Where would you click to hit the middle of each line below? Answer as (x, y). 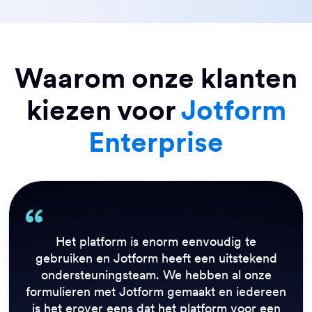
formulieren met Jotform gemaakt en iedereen (156, 292)
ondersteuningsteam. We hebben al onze (156, 275)
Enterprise (156, 142)
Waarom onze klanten (156, 78)
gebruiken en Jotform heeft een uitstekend (156, 258)
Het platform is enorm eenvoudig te (156, 242)
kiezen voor (103, 110)
